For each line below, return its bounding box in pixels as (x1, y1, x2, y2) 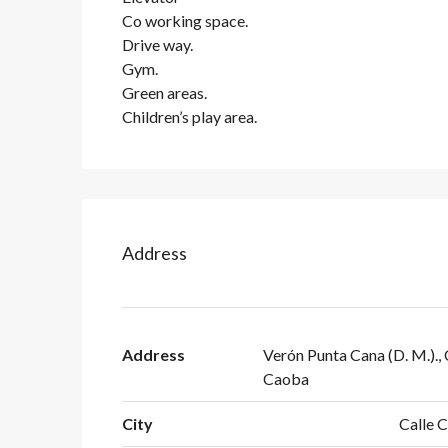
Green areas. (122, 83, 207, 103)
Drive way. (122, 35, 193, 55)
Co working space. (122, 11, 248, 31)
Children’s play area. (122, 107, 257, 127)
